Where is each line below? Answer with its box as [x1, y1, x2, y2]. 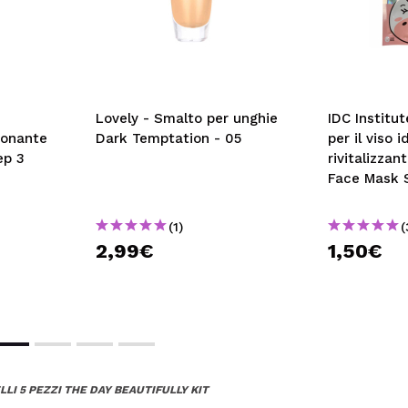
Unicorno [328, 190, 387, 207]
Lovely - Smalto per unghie [96, 110, 278, 127]
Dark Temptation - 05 [96, 130, 241, 147]
